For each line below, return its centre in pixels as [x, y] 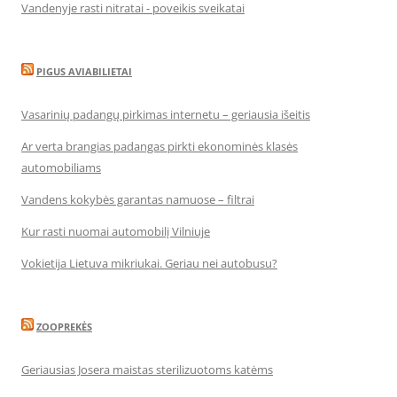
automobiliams [61, 167]
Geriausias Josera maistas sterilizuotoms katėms [147, 370]
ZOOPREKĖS [64, 327]
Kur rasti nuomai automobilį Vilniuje [116, 231]
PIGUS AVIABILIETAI [84, 71]
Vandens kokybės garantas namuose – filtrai [138, 199]
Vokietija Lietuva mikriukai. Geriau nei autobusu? [149, 263]
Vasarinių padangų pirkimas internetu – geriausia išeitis [166, 114]
